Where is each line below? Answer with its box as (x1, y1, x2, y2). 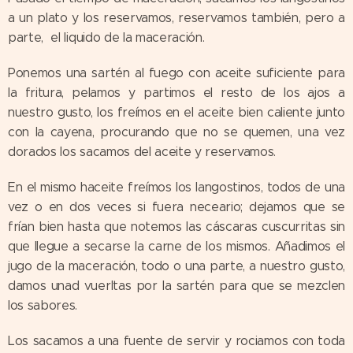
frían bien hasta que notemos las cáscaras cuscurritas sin (8, 218, 345, 234)
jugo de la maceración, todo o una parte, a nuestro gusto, (8, 258, 345, 273)
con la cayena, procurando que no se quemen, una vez (8, 124, 345, 139)
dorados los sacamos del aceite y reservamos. (8, 143, 276, 159)
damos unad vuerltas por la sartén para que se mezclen (8, 277, 345, 293)
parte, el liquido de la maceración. (8, 29, 205, 45)
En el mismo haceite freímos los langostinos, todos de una (8, 179, 345, 195)
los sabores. (8, 297, 78, 313)
